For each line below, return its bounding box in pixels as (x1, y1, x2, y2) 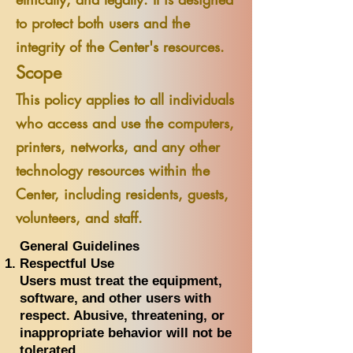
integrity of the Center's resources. (16, 37, 225, 56)
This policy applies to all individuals (16, 90, 234, 109)
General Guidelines (20, 239, 139, 254)
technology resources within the (16, 161, 210, 180)
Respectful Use (20, 256, 114, 271)
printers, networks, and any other (16, 137, 220, 156)
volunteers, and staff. (16, 208, 143, 227)
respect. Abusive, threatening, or (20, 308, 225, 323)
